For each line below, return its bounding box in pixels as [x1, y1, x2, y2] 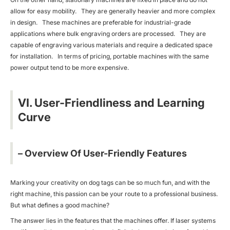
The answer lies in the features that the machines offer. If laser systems [10, 216, 216, 224]
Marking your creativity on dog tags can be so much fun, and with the [10, 178, 210, 186]
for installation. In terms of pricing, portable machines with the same [10, 52, 209, 60]
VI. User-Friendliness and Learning [18, 95, 205, 109]
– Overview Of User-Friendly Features [18, 147, 187, 159]
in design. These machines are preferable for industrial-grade [10, 18, 191, 26]
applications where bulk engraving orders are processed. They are [10, 29, 206, 37]
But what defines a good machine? [10, 201, 109, 209]
